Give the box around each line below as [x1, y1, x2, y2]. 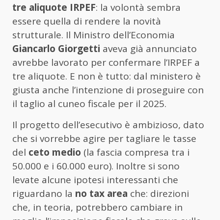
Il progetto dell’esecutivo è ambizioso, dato [12, 118, 204, 132]
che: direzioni [128, 187, 189, 200]
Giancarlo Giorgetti [12, 42, 100, 55]
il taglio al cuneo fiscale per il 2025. [12, 97, 166, 110]
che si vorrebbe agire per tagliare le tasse [12, 132, 196, 145]
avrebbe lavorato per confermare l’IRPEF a [12, 56, 200, 69]
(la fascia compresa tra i [81, 146, 190, 159]
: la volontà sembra [96, 1, 181, 14]
